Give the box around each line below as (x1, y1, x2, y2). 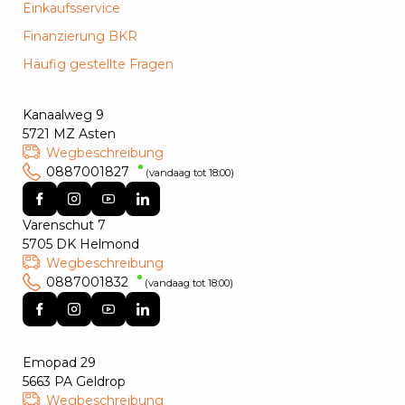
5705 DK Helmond (23, 236, 139, 253)
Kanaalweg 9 (23, 107, 104, 124)
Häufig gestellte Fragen (23, 56, 174, 73)
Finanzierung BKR (23, 28, 137, 45)
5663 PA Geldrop (23, 373, 126, 391)
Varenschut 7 (23, 217, 106, 234)
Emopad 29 (23, 354, 96, 372)
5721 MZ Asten (23, 126, 116, 143)
